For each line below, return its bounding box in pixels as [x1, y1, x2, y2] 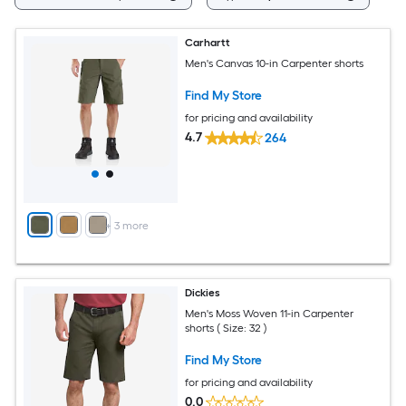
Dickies [185, 286, 221, 299]
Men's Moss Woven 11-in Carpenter [185, 306, 354, 320]
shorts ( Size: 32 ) [185, 321, 268, 334]
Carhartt [185, 36, 231, 49]
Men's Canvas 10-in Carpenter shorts [185, 56, 364, 70]
